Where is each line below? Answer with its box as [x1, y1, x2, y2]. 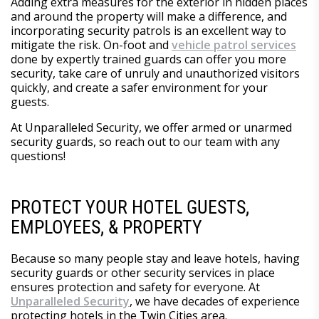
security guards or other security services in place [11, 264, 275, 281]
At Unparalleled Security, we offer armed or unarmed [11, 119, 292, 135]
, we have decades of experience [130, 293, 300, 309]
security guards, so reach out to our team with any [11, 133, 280, 150]
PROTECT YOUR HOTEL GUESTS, [11, 196, 249, 218]
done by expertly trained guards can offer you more [11, 51, 286, 67]
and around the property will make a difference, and [11, 8, 287, 24]
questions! [11, 147, 66, 164]
